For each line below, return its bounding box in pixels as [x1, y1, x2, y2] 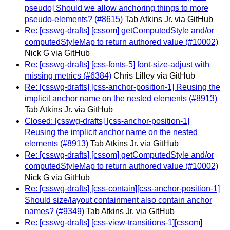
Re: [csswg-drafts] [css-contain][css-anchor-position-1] [25, 184, 220, 193]
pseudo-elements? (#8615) [25, 14, 123, 24]
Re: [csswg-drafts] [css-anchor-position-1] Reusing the [25, 82, 220, 91]
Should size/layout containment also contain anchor [25, 195, 212, 204]
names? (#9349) [25, 206, 84, 216]
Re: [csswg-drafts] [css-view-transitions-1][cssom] [25, 218, 202, 227]
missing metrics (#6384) [25, 71, 111, 80]
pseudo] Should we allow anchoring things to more [25, 3, 208, 12]
